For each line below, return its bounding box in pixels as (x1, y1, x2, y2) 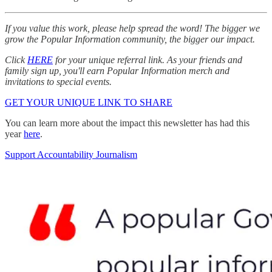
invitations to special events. (5, 76, 114, 87)
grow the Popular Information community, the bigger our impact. (5, 33, 255, 44)
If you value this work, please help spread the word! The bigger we (5, 22, 260, 33)
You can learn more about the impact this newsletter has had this (5, 117, 250, 128)
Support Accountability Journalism (5, 149, 137, 160)
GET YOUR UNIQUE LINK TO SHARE (5, 97, 172, 107)
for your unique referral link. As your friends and (53, 54, 242, 65)
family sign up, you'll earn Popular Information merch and (5, 65, 229, 76)
